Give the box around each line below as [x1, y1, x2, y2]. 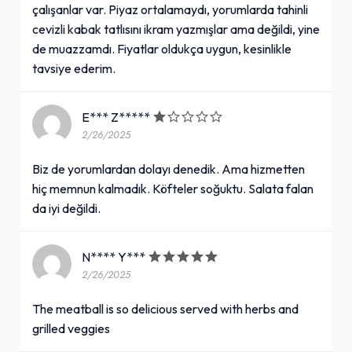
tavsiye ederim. [32, 60, 115, 76]
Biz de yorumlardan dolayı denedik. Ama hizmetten [32, 160, 305, 177]
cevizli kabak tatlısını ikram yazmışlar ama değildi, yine [32, 20, 320, 37]
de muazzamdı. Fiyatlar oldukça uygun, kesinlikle [32, 40, 291, 57]
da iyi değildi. [32, 200, 101, 216]
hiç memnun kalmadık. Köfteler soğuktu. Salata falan [32, 180, 313, 196]
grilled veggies [32, 320, 110, 336]
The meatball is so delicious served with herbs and [32, 300, 299, 317]
